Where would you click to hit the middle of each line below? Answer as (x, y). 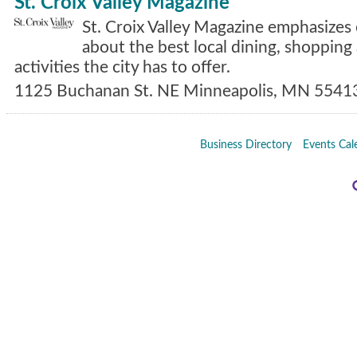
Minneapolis (228, 91)
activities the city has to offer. (122, 67)
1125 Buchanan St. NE (97, 91)
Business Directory (245, 145)
